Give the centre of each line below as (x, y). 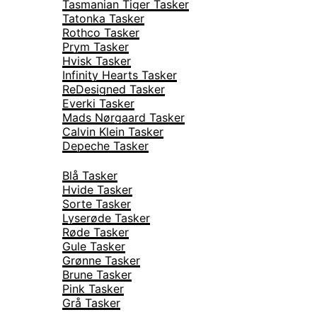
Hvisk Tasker (97, 61)
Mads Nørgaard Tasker (123, 117)
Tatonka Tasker (103, 18)
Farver (51, 161)
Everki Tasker (98, 103)
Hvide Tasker (97, 190)
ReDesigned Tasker (114, 89)
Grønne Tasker (101, 260)
